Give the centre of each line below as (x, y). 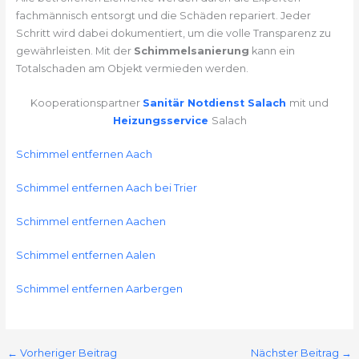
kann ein (272, 51)
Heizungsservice (162, 120)
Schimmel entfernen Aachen (91, 222)
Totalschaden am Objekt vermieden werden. (132, 69)
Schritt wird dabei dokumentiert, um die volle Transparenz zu (173, 34)
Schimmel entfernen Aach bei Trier (106, 188)
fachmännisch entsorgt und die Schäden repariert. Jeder (163, 16)
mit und (309, 103)
